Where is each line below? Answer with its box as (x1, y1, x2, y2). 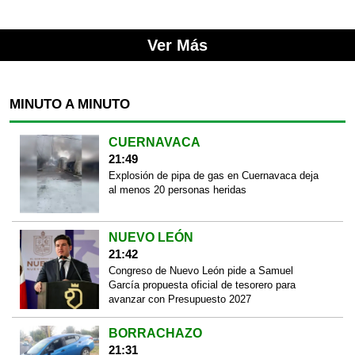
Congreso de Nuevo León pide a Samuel (108, 265, 293, 277)
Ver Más (147, 36, 208, 54)
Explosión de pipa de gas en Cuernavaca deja (108, 169, 319, 181)
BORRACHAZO (108, 326, 202, 340)
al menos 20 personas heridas (108, 183, 246, 196)
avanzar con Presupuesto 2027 (108, 293, 251, 306)
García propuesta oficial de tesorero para (108, 279, 296, 292)
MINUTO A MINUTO (10, 96, 130, 112)
